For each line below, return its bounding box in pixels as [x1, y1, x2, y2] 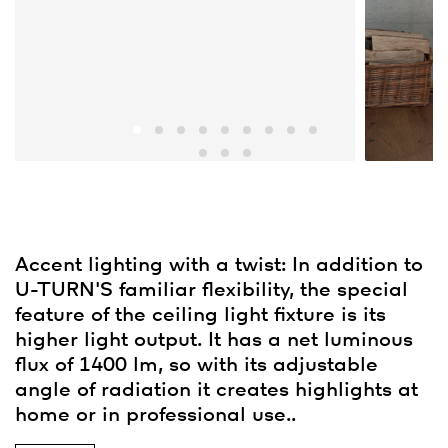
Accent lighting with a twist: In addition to [15, 256, 423, 275]
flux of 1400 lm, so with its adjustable [15, 356, 378, 375]
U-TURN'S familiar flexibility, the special [15, 281, 408, 300]
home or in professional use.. [15, 406, 296, 425]
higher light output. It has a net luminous [15, 331, 413, 350]
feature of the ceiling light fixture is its [15, 306, 386, 325]
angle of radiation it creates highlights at [15, 381, 418, 400]
